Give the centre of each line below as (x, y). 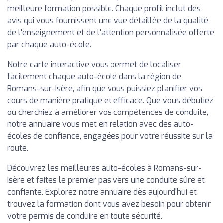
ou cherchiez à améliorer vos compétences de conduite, (108, 112)
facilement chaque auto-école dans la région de (94, 77)
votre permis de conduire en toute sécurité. (85, 216)
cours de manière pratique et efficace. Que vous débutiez (110, 101)
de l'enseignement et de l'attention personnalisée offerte (111, 33)
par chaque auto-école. (49, 45)
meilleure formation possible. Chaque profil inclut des (104, 9)
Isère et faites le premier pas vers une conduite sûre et (106, 180)
